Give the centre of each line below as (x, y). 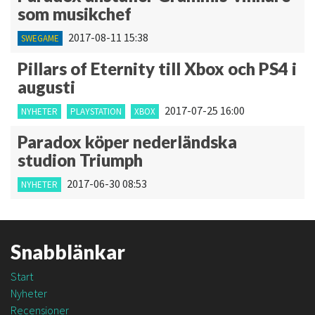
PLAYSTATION (96, 111)
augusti (46, 87)
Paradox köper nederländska (127, 142)
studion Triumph (80, 160)
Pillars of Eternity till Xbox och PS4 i (157, 69)
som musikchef (75, 14)
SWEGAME (40, 38)
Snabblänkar (68, 252)
